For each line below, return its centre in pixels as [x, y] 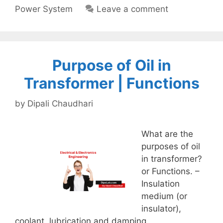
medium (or [164, 196]
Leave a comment [133, 9]
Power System [44, 9]
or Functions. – [170, 171]
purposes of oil [171, 146]
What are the [167, 134]
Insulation [161, 184]
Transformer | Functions [111, 83]
